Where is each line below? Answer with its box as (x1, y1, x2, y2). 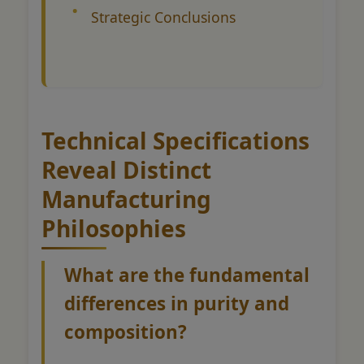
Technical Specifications (41, 124, 310, 156)
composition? (64, 318, 187, 344)
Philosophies (41, 212, 186, 244)
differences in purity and (64, 290, 289, 316)
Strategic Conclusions (91, 6, 236, 27)
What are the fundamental (64, 262, 310, 288)
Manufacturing (41, 183, 211, 214)
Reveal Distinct (41, 154, 211, 185)
